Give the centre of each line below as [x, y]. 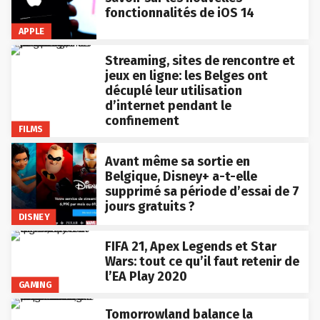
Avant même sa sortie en [177, 161]
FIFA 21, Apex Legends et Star [190, 247]
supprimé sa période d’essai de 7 [202, 191]
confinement [142, 121]
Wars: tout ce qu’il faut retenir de [202, 262]
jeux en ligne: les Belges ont [186, 76]
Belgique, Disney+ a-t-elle [181, 176]
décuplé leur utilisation [173, 91]
